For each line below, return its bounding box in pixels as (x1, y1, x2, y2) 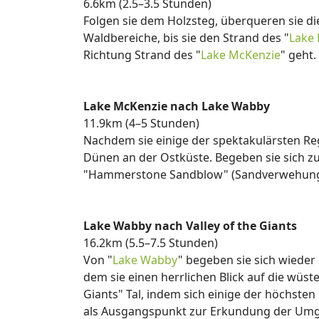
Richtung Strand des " (83, 47, 201, 63)
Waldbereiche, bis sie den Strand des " (83, 30, 289, 46)
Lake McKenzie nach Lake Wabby (83, 98, 270, 114)
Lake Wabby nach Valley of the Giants (83, 218, 297, 234)
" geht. (281, 47, 316, 63)
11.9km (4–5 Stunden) (83, 115, 199, 131)
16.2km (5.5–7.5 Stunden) (83, 235, 218, 251)
